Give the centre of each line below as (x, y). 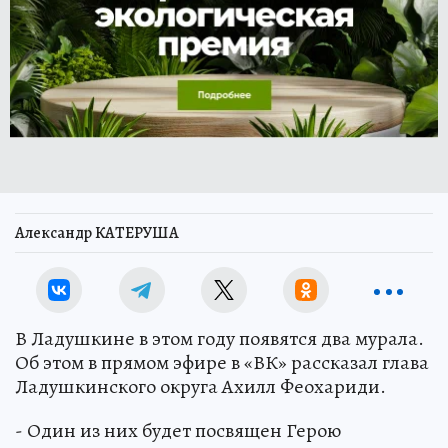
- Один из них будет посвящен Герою (178, 430)
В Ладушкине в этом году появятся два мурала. (219, 338)
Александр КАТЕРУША (97, 233)
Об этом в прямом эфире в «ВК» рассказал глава (222, 362)
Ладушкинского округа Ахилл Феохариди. (200, 386)
